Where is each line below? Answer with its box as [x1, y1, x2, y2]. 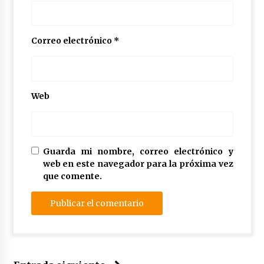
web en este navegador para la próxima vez [42, 158, 233, 169]
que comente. [42, 170, 102, 181]
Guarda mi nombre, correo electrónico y [42, 146, 233, 157]
